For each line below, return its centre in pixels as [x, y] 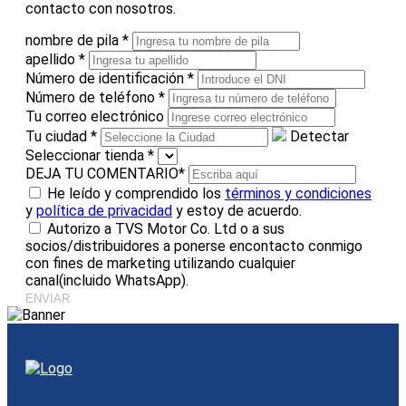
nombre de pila [74, 40]
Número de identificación [106, 78]
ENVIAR [48, 298]
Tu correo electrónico [97, 116]
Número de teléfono [92, 97]
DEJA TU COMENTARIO [102, 173]
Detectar [319, 136]
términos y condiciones [298, 193]
